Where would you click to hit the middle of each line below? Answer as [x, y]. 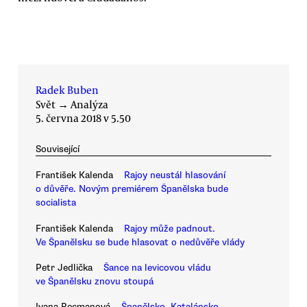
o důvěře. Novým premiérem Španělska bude [132, 189]
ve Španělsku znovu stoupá [95, 282]
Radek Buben [67, 90]
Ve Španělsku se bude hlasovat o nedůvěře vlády [140, 242]
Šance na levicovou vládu [157, 268]
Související [58, 149]
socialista [56, 203]
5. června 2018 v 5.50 [83, 118]
